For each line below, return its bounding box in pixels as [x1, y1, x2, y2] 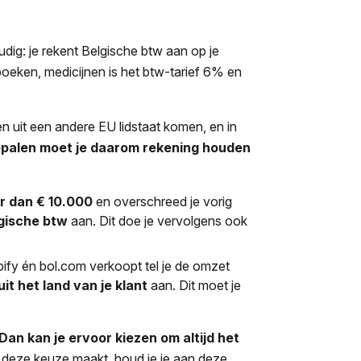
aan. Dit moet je [147, 277, 242, 294]
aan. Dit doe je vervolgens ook [71, 213, 248, 230]
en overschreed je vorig [93, 193, 233, 210]
